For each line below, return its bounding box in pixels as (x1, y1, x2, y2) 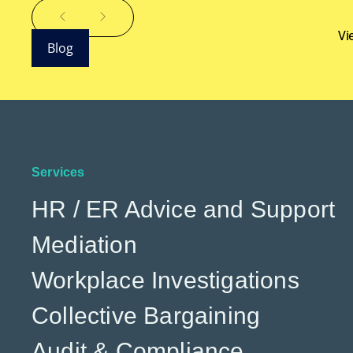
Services (32, 165, 85, 179)
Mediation (32, 231, 137, 258)
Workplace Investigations (32, 266, 299, 293)
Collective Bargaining (32, 302, 261, 329)
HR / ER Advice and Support (32, 195, 336, 222)
